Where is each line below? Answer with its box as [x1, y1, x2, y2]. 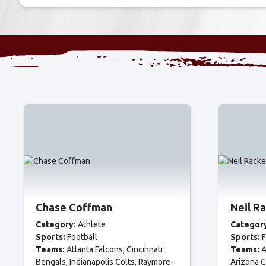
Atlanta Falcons [66, 245, 123, 254]
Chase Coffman [36, 201, 112, 213]
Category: [36, 220, 76, 229]
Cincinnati [126, 245, 163, 254]
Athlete [78, 220, 106, 229]
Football [67, 232, 97, 242]
